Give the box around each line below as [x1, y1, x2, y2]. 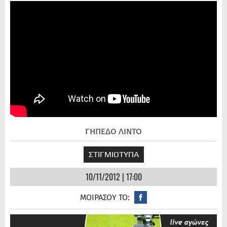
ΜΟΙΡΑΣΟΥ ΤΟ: [80, 193, 130, 203]
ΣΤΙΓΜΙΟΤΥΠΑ [88, 149, 139, 160]
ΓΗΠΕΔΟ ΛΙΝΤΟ [85, 126, 142, 137]
